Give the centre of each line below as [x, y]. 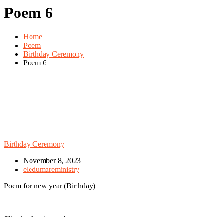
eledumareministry [51, 169]
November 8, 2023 [52, 160]
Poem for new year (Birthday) [50, 186]
